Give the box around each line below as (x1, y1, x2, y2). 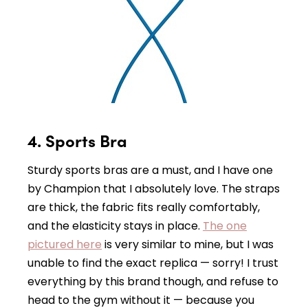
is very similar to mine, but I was (102, 236, 274, 252)
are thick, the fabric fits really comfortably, (27, 199, 260, 215)
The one (203, 217, 247, 234)
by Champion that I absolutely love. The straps (27, 180, 280, 197)
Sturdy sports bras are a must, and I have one (27, 162, 273, 178)
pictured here (27, 236, 102, 252)
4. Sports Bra (27, 128, 127, 151)
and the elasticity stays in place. (27, 217, 203, 234)
